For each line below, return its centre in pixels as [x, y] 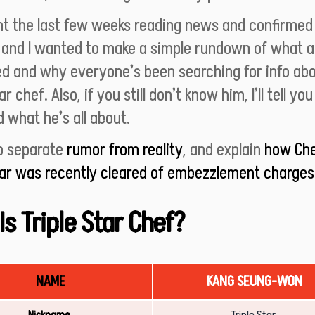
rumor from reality [125, 150]
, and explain [224, 150]
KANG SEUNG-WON [255, 282]
